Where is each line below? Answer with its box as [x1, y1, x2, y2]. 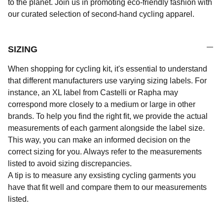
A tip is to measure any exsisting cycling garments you [8, 171, 196, 180]
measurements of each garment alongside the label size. [8, 124, 205, 132]
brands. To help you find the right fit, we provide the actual [8, 112, 208, 120]
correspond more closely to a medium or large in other [8, 100, 195, 109]
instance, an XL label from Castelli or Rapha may [8, 88, 178, 97]
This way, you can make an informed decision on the [8, 136, 190, 144]
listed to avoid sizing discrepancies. [8, 159, 132, 168]
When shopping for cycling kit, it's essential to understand [8, 65, 207, 73]
